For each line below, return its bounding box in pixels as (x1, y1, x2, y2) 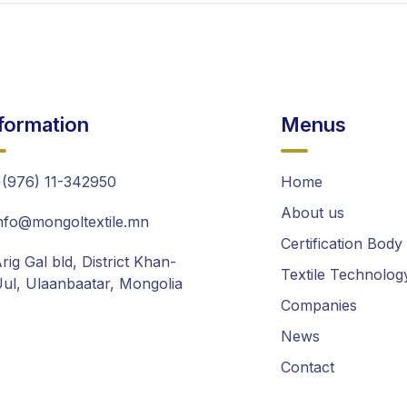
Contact (281, 358, 334, 377)
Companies (281, 296, 357, 315)
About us (281, 203, 344, 223)
